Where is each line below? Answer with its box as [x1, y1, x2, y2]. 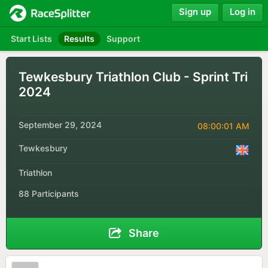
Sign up [179, 5, 211, 17]
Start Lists [11, 33, 52, 44]
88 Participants [19, 188, 79, 199]
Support [106, 33, 140, 44]
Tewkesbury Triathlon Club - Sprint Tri [19, 69, 248, 84]
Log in [230, 5, 255, 17]
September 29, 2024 [19, 120, 102, 130]
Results [64, 33, 95, 44]
